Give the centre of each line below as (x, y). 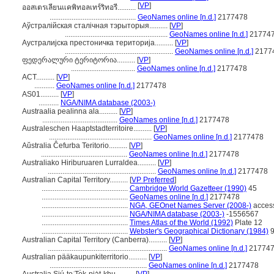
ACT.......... (39, 77)
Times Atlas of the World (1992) (181, 223)
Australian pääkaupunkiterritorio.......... (85, 257)
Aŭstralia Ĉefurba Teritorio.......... (76, 146)
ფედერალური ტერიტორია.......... (80, 60)
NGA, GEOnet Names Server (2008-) (191, 206)
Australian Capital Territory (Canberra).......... (95, 240)
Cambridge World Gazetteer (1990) (188, 188)
